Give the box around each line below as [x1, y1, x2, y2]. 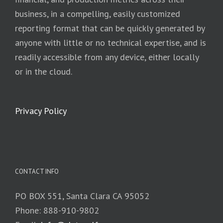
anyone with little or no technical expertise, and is [15, 36, 206, 48]
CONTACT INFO [15, 167, 59, 176]
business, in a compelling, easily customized [15, 7, 180, 19]
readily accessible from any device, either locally [15, 51, 199, 63]
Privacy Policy [15, 105, 67, 116]
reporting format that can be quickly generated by [15, 22, 205, 34]
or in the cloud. [15, 65, 72, 77]
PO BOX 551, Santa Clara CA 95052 [15, 190, 149, 202]
